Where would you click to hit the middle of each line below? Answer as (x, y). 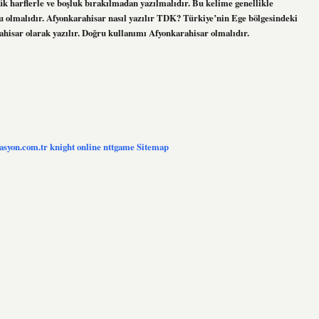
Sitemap (153, 146)
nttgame (119, 146)
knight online (75, 146)
